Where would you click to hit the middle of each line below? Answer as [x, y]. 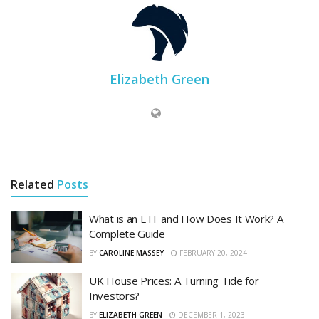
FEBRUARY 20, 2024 [212, 253]
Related [32, 185]
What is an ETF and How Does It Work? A [186, 219]
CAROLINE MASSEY [131, 253]
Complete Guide [127, 234]
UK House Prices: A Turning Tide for [174, 280]
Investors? [114, 295]
